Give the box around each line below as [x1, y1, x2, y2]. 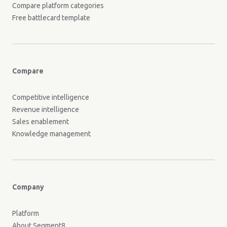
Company [12, 182, 44, 191]
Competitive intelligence [12, 93, 89, 101]
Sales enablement [12, 117, 69, 126]
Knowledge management [12, 129, 91, 138]
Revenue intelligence [12, 105, 79, 113]
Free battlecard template [12, 13, 90, 22]
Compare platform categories [12, 1, 104, 10]
